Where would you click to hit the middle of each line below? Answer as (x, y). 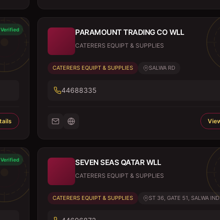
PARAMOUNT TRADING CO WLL (129, 32)
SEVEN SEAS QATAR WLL (118, 162)
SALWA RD (162, 68)
